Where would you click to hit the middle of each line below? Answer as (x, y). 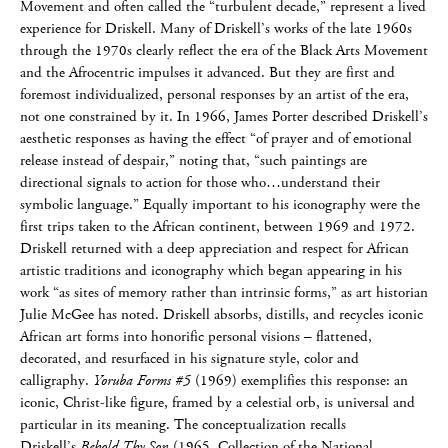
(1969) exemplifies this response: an (299, 380)
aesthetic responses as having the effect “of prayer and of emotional (216, 138)
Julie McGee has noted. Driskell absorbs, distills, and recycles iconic (221, 314)
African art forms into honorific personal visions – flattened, (196, 336)
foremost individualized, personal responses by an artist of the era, (214, 94)
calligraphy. (56, 380)
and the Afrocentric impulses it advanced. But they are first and (207, 72)
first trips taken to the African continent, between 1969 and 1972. (217, 226)
